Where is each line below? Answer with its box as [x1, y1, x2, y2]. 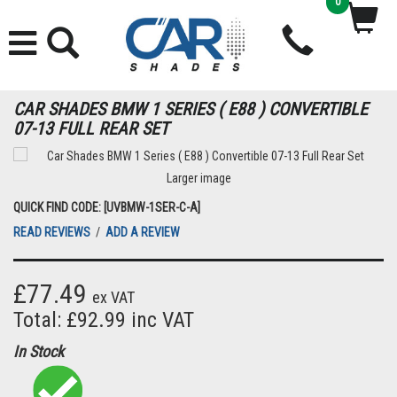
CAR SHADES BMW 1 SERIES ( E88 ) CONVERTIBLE [13, 98, 368, 120]
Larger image [166, 171, 231, 185]
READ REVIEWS [13, 225, 93, 239]
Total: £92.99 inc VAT [13, 307, 194, 332]
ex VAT [92, 288, 135, 307]
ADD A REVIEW [105, 225, 180, 239]
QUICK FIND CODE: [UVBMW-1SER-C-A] [13, 200, 200, 214]
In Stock [13, 342, 64, 361]
